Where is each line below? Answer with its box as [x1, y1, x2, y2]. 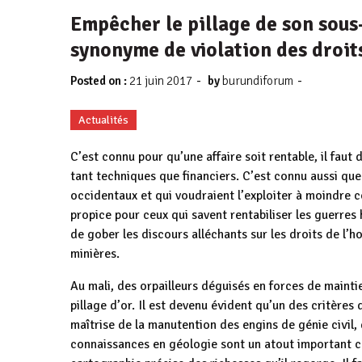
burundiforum [222, 74, 293, 88]
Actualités [78, 113, 128, 127]
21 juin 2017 [129, 74, 192, 88]
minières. [70, 246, 120, 262]
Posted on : [70, 74, 129, 88]
